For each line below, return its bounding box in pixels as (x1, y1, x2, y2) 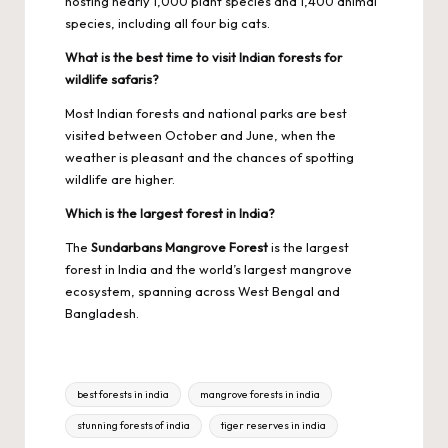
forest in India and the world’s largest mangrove (65, 260, 352, 277)
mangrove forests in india (199, 387, 320, 401)
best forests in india (77, 387, 170, 401)
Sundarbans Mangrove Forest (91, 238, 268, 255)
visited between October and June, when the (65, 126, 336, 143)
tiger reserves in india (220, 418, 326, 432)
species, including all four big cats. (65, 14, 270, 31)
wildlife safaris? (65, 70, 159, 87)
